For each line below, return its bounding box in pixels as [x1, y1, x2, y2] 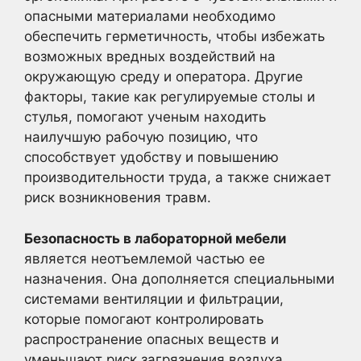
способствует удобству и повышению [24, 149, 279, 165]
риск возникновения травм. [24, 189, 211, 205]
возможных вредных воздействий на [24, 48, 276, 64]
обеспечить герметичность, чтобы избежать [24, 28, 325, 44]
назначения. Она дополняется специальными [24, 270, 334, 287]
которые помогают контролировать [24, 310, 263, 327]
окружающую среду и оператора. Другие [24, 68, 303, 85]
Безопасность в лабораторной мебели [24, 230, 286, 247]
